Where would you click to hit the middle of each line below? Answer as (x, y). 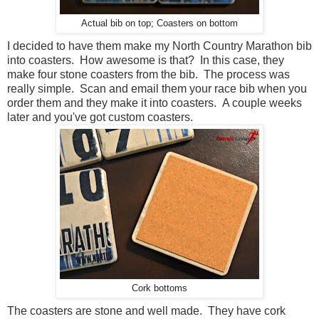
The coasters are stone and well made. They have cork (146, 310)
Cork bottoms (159, 288)
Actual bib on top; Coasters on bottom (159, 23)
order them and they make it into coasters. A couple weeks (155, 103)
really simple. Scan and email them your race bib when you (157, 88)
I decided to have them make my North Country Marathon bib (159, 46)
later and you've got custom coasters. (100, 117)
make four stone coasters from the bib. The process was (148, 74)
